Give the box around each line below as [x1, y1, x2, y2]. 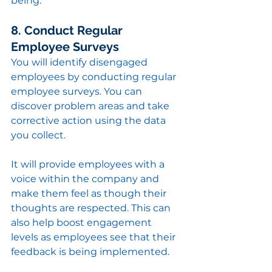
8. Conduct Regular [11, 23, 126, 38]
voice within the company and [11, 173, 161, 185]
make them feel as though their [11, 188, 169, 200]
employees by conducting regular [11, 71, 178, 83]
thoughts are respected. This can [11, 202, 173, 214]
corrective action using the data [11, 115, 168, 127]
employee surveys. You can [11, 86, 144, 98]
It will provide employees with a [11, 158, 167, 171]
